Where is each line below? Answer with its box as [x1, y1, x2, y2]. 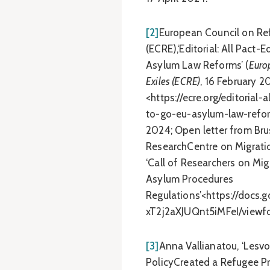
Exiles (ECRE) [146, 75, 201, 87]
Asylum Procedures [146, 173, 233, 185]
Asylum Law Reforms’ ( [146, 59, 249, 71]
